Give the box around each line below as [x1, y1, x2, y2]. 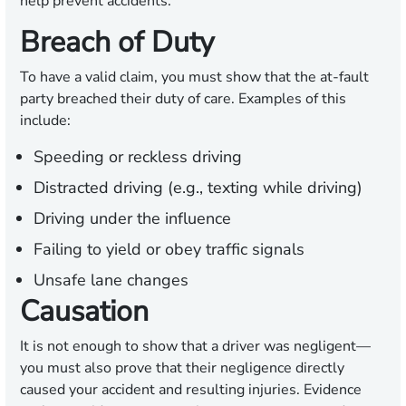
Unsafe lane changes [34, 269, 188, 292]
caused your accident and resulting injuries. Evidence [20, 380, 362, 401]
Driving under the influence [34, 208, 231, 230]
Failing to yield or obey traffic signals [34, 238, 304, 261]
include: [20, 111, 71, 131]
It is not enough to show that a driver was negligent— [20, 336, 371, 357]
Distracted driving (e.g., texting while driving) [34, 177, 362, 199]
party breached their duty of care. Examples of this [20, 89, 346, 110]
